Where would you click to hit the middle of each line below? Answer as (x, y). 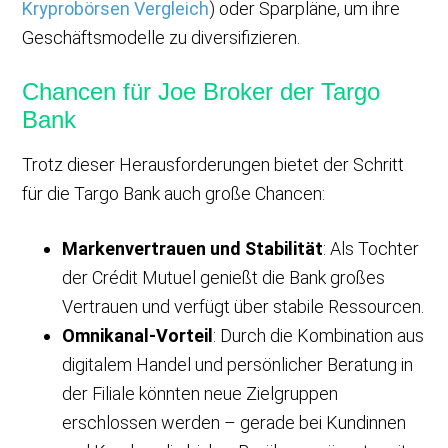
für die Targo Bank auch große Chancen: (174, 193)
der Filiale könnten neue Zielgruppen (200, 393)
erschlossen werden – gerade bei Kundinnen (234, 422)
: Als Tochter (371, 248)
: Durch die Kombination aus (319, 335)
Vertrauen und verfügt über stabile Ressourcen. (243, 306)
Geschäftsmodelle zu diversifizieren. (161, 37)
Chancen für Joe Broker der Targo (201, 91)
